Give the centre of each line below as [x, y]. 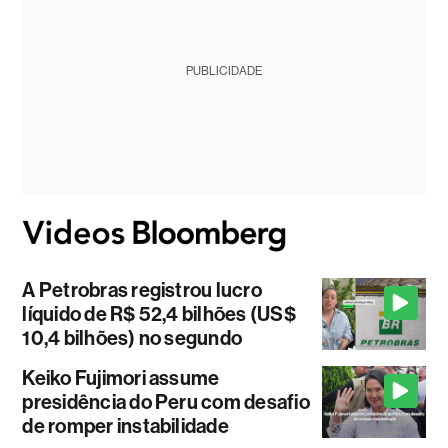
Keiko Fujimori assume [121, 377]
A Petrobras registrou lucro [142, 289]
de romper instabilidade [125, 425]
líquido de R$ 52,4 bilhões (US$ [159, 313]
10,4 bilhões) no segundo [132, 337]
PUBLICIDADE [223, 71]
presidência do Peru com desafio [166, 401]
